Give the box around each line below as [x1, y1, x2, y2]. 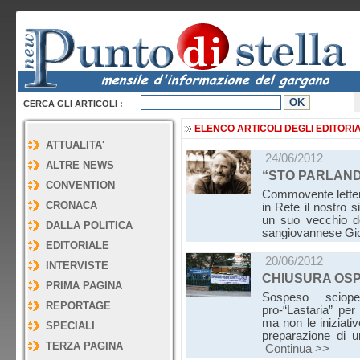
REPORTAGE [46, 300, 111, 312]
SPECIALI [46, 320, 95, 332]
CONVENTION [46, 179, 115, 191]
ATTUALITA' [46, 139, 104, 151]
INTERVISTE [46, 260, 108, 272]
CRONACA [46, 199, 97, 211]
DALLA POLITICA [46, 219, 133, 231]
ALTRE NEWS [46, 159, 114, 171]
